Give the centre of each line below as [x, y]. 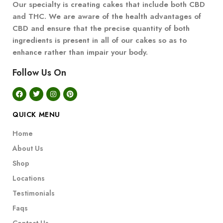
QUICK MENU [36, 115]
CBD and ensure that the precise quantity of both [101, 29]
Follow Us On [39, 73]
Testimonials [34, 193]
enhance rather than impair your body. [80, 53]
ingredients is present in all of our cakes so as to [100, 41]
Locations [29, 178]
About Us [28, 149]
